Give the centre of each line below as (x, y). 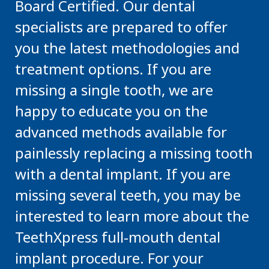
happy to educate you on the (111, 111)
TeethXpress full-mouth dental (118, 237)
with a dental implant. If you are (123, 174)
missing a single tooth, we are (114, 90)
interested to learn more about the (132, 216)
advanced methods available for (121, 132)
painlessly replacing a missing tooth (134, 153)
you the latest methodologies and (127, 48)
